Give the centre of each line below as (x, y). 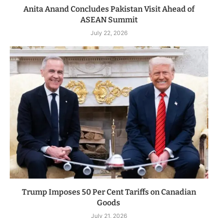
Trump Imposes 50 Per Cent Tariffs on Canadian (109, 192)
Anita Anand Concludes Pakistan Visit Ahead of (109, 9)
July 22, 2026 (109, 33)
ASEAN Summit (109, 20)
